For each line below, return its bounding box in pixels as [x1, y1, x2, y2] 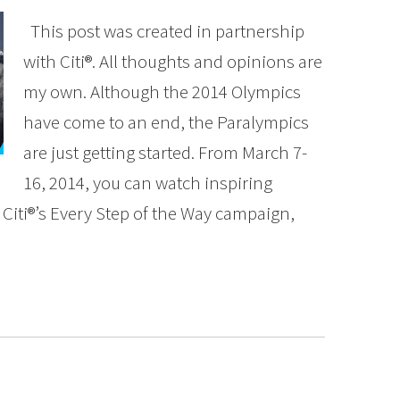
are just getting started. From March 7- [23, 140, 307, 164]
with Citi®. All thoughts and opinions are [23, 49, 322, 73]
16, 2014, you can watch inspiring [23, 171, 272, 195]
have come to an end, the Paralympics [23, 110, 309, 134]
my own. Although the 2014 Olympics [23, 79, 301, 104]
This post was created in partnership [23, 19, 304, 43]
